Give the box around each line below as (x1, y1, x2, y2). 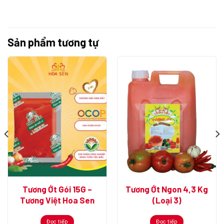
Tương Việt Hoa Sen (20, 194, 94, 205)
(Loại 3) (152, 194, 181, 205)
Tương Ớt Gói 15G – (22, 183, 92, 194)
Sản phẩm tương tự (7, 35, 98, 49)
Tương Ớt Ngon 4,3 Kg (125, 183, 208, 194)
